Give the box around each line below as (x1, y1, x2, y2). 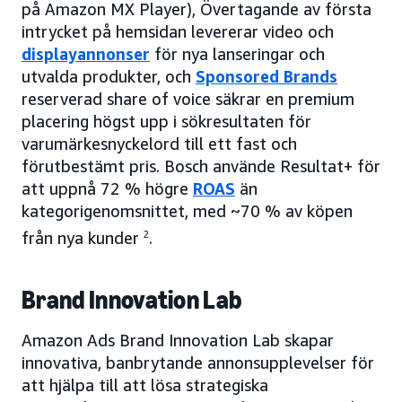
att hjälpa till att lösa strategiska (22, 374, 268, 395)
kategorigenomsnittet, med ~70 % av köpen (22, 200, 353, 221)
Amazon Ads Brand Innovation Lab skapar (22, 329, 334, 350)
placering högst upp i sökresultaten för (22, 110, 311, 131)
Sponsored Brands (196, 66, 337, 86)
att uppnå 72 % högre (22, 178, 193, 198)
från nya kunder (22, 227, 144, 248)
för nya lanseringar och (150, 43, 325, 64)
